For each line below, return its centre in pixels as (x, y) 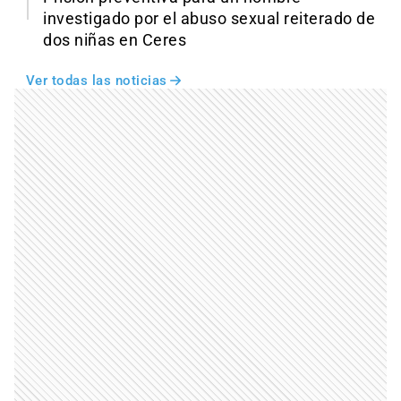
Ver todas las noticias (96, 80)
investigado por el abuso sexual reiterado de (209, 18)
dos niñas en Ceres (115, 40)
